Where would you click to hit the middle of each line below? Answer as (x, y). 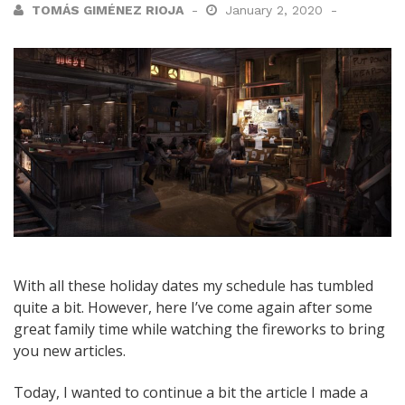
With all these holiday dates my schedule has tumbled (193, 286)
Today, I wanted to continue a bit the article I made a (191, 393)
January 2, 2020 (276, 10)
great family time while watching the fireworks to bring (199, 330)
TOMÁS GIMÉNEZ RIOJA (108, 10)
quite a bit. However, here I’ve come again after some (193, 308)
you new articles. (70, 351)
